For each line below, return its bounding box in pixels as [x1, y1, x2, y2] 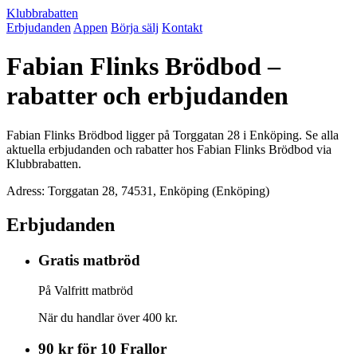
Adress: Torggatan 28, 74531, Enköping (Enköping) [6, 183, 269, 198]
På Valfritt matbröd [38, 284, 133, 298]
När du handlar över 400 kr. [38, 311, 178, 325]
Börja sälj [111, 21, 159, 34]
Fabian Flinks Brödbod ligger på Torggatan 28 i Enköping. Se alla [6, 127, 339, 142]
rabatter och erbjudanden [6, 81, 288, 111]
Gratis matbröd [38, 251, 140, 269]
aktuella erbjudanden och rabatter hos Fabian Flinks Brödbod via [6, 142, 331, 156]
